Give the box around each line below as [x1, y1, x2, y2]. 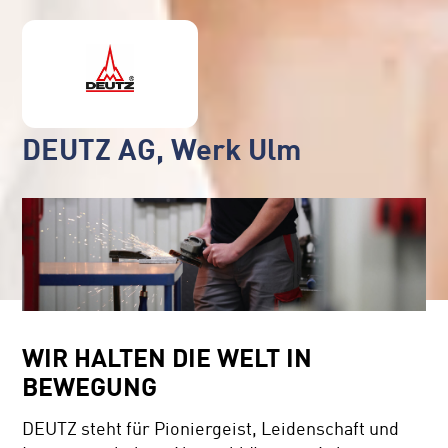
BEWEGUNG [22, 371, 158, 402]
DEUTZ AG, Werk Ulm [22, 131, 302, 167]
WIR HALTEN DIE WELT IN [22, 342, 313, 373]
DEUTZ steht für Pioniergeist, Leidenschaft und [22, 418, 400, 441]
